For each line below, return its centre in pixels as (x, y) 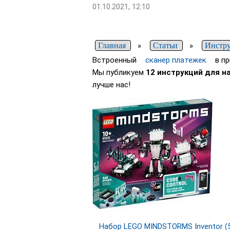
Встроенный (116, 60)
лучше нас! (111, 85)
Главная (112, 46)
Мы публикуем (119, 73)
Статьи (165, 46)
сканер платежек (176, 60)
